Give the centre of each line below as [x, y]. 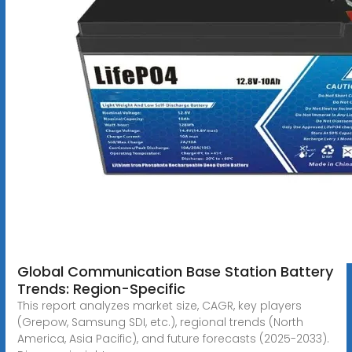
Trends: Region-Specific [101, 288]
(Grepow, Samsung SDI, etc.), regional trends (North [160, 322]
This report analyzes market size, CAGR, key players [159, 305]
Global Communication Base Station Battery [175, 271]
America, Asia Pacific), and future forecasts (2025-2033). [173, 338]
